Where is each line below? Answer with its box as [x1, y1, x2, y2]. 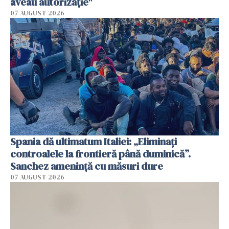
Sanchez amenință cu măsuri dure [10, 158, 163, 173]
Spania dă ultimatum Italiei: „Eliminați [10, 134, 177, 149]
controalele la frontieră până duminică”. [10, 146, 191, 161]
